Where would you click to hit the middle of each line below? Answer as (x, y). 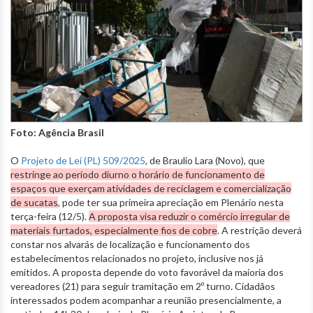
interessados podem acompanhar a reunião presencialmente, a (146, 300)
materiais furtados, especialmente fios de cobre (114, 230)
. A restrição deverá (260, 230)
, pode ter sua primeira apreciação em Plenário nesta (171, 202)
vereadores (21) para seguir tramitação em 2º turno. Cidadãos (143, 286)
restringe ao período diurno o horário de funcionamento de (138, 174)
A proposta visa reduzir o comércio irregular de (189, 216)
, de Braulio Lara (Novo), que (205, 160)
